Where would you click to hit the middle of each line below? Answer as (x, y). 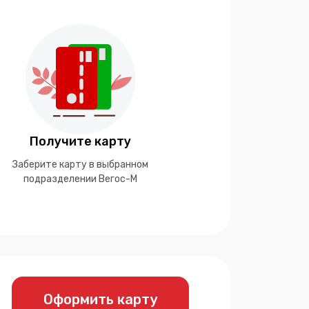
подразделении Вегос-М (80, 179)
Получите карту (80, 141)
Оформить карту (100, 299)
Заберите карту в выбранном (80, 165)
